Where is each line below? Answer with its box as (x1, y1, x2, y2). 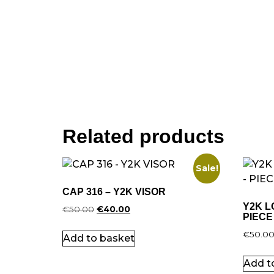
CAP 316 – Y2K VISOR (62, 187, 166, 198)
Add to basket (63, 232, 135, 245)
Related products (62, 125, 224, 148)
